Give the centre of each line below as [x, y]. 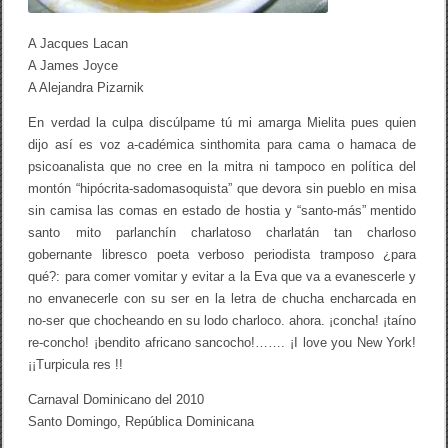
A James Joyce [73, 66]
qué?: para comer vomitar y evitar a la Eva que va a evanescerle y [222, 277]
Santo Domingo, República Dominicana [141, 422]
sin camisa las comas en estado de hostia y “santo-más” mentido [222, 211]
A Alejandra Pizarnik [86, 88]
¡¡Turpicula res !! [76, 365]
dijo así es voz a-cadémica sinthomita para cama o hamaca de [222, 145]
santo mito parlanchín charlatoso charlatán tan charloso [222, 233]
